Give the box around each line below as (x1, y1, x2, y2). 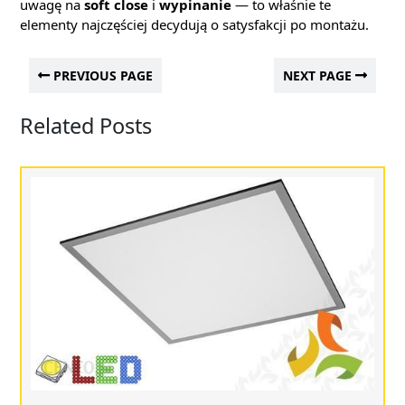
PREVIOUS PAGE (50, 67, 153, 84)
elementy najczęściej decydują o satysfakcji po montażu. (20, 15, 369, 33)
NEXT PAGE (283, 67, 355, 84)
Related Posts (20, 111, 152, 140)
